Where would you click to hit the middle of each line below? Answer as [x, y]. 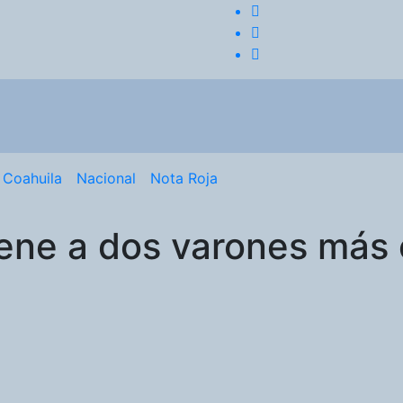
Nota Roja [184, 178]
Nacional [106, 178]
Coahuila [32, 178]
